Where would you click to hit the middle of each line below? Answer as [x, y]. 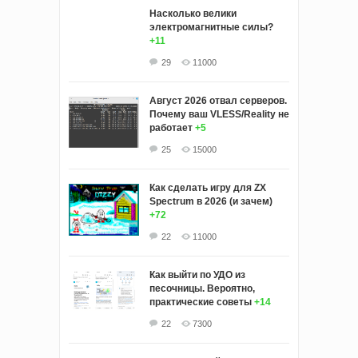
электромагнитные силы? [211, 28]
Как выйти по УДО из [197, 275]
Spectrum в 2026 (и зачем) [211, 202]
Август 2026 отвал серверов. [218, 101]
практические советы [201, 302]
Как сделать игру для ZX [208, 188]
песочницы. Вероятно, [202, 289]
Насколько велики [193, 14]
